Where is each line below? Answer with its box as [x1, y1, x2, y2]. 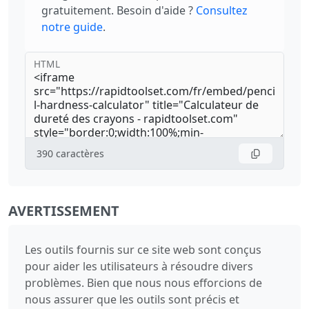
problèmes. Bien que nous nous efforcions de [25, 275, 262, 291]
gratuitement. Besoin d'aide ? [41, 3, 193, 19]
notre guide [41, 19, 103, 35]
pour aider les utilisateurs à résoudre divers [25, 259, 253, 275]
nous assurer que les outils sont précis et [25, 292, 239, 308]
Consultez [196, 3, 248, 19]
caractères [56, 147, 104, 161]
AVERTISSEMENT [8, 201, 119, 221]
